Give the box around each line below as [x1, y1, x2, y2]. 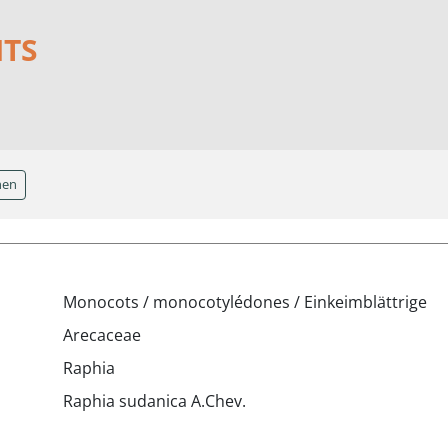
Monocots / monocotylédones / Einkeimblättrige [63, 291, 427, 313]
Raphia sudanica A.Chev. [63, 390, 246, 412]
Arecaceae [63, 324, 141, 346]
